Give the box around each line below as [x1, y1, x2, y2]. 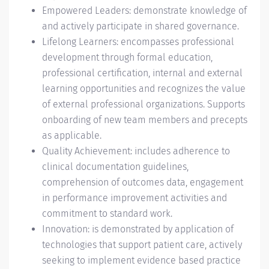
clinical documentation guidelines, [42, 161, 189, 172]
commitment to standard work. [42, 208, 175, 219]
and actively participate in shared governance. [42, 20, 239, 32]
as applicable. [42, 130, 101, 141]
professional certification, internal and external [42, 67, 243, 79]
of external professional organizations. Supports [42, 98, 245, 110]
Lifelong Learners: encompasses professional [42, 36, 234, 47]
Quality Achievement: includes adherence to [42, 145, 230, 157]
